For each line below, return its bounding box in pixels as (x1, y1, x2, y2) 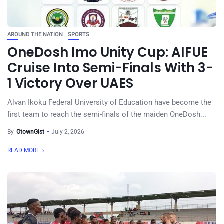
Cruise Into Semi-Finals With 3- (7, 59, 213, 77)
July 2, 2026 (51, 128, 84, 135)
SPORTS (68, 31, 89, 38)
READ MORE (7, 147, 40, 154)
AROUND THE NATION (7, 31, 63, 38)
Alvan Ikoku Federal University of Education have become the (7, 98, 211, 107)
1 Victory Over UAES (7, 74, 133, 92)
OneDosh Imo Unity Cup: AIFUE (7, 43, 208, 61)
